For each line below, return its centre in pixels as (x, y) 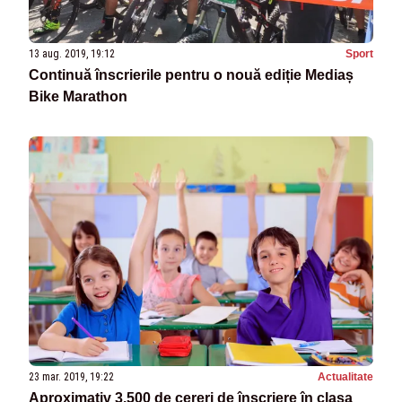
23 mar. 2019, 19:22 (71, 377)
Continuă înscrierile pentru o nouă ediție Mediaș (191, 74)
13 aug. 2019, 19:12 (72, 53)
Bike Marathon (78, 96)
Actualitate (345, 377)
